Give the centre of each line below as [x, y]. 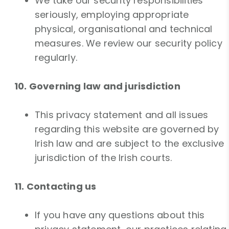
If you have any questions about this [120, 215]
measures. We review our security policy [129, 43]
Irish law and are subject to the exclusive [130, 144]
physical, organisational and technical [124, 29]
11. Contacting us [55, 187]
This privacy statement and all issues [122, 115]
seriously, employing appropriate [112, 15]
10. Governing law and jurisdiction [97, 86]
